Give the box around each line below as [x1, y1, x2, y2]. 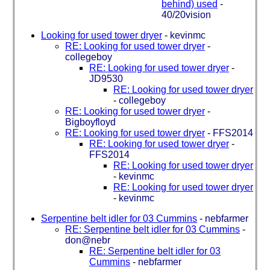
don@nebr [65, 234, 110, 245]
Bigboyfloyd [65, 116, 116, 127]
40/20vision [162, 9, 211, 20]
